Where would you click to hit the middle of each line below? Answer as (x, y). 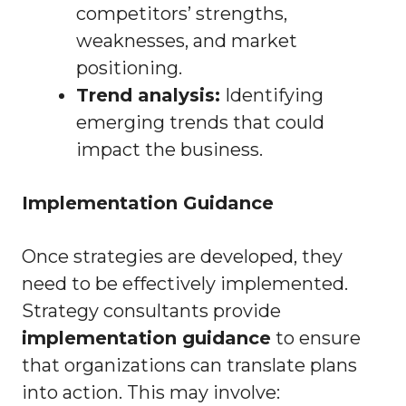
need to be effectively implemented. (185, 284)
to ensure (316, 338)
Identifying (272, 96)
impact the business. (169, 150)
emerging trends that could (200, 123)
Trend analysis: (148, 96)
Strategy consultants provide (151, 311)
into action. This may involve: (151, 393)
